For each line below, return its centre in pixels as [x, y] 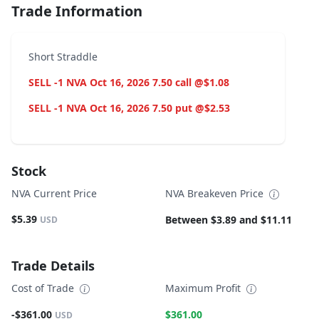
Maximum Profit [204, 288]
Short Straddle [63, 56]
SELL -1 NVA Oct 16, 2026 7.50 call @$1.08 [129, 82]
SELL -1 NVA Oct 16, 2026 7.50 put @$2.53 [129, 108]
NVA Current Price [54, 193]
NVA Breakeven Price [216, 193]
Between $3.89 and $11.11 [229, 220]
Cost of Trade [44, 288]
